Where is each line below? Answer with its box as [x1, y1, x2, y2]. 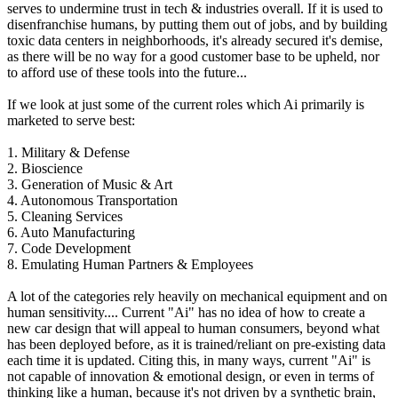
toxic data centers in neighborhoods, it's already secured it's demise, [7, 33, 383, 49]
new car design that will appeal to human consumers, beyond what [7, 321, 379, 337]
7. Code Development [7, 241, 131, 257]
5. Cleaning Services [7, 209, 123, 225]
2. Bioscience [7, 161, 83, 177]
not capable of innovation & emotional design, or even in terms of [7, 369, 374, 385]
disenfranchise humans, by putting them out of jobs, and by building [7, 17, 387, 33]
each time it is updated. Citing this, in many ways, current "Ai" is [7, 353, 370, 369]
